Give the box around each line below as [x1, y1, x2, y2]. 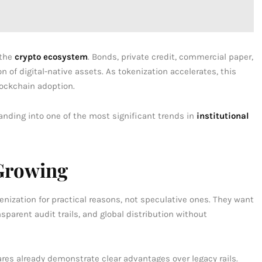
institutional [196, 110, 249, 121]
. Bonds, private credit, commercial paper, [88, 51, 253, 62]
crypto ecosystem [15, 51, 88, 62]
